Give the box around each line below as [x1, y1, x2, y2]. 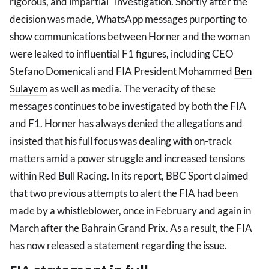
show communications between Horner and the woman [10, 30, 250, 43]
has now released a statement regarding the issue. [10, 239, 227, 252]
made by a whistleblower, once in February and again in [10, 204, 251, 217]
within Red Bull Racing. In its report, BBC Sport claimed [10, 169, 249, 183]
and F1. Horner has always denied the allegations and [10, 117, 243, 130]
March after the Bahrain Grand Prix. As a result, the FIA [10, 222, 252, 235]
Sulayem [10, 82, 47, 95]
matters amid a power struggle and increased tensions [10, 152, 245, 165]
